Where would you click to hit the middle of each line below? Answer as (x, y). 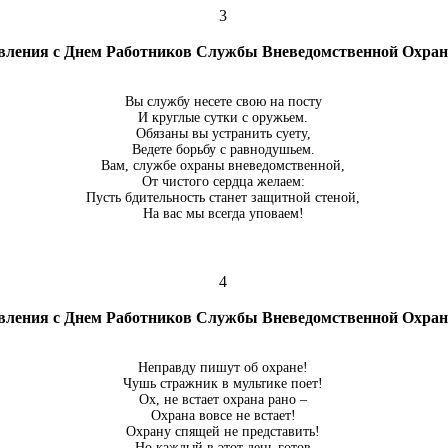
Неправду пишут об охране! (223, 367)
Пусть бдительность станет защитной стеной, (223, 197)
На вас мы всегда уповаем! (223, 213)
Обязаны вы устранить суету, (223, 133)
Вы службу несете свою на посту (223, 101)
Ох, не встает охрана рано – (223, 399)
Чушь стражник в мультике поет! (223, 383)
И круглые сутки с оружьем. (223, 117)
